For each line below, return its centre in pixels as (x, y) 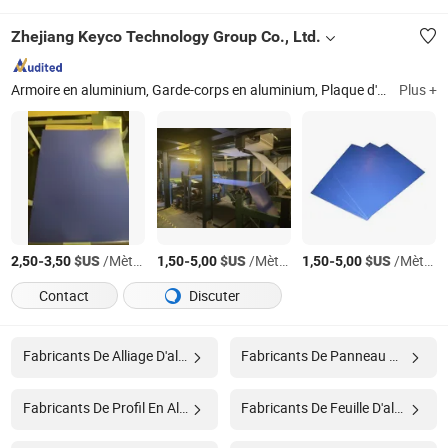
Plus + (417, 89)
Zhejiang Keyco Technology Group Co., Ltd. (166, 36)
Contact (64, 295)
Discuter (213, 295)
